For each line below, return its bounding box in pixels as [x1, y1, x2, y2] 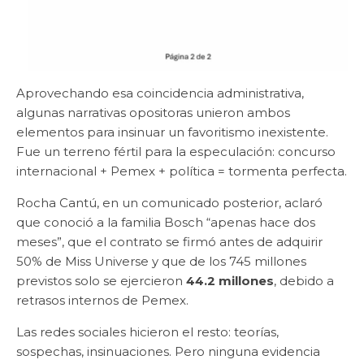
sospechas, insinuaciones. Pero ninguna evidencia [16, 343, 320, 359]
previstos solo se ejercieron [16, 272, 186, 288]
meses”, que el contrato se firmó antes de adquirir [16, 233, 323, 249]
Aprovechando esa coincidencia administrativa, [16, 84, 304, 101]
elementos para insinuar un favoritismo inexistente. [16, 123, 328, 140]
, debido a [274, 272, 334, 288]
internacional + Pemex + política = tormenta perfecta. [16, 162, 347, 179]
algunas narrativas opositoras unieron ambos [16, 104, 290, 120]
